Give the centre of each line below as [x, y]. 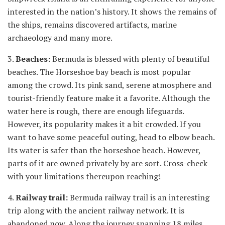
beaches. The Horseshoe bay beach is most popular [99, 72]
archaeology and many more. [60, 37]
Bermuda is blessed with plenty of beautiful [130, 59]
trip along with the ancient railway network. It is [96, 210]
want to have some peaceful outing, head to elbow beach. [111, 137]
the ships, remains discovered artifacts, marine [92, 24]
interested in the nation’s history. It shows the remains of [112, 11]
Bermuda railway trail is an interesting [139, 197]
